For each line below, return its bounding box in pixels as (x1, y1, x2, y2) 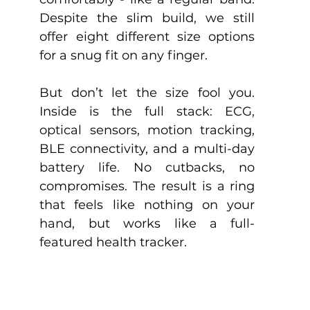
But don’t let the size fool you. (39, 84, 255, 100)
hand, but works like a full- (39, 215, 255, 231)
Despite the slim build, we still (39, 10, 255, 26)
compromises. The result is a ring (39, 178, 255, 194)
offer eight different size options (39, 28, 255, 44)
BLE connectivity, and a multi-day (39, 140, 255, 156)
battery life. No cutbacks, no (39, 159, 255, 175)
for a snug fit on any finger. (39, 47, 208, 63)
